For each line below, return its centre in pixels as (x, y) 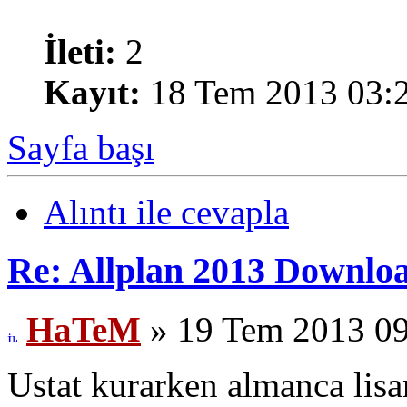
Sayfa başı (81, 147)
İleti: (80, 51)
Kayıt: (92, 92)
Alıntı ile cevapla (166, 212)
